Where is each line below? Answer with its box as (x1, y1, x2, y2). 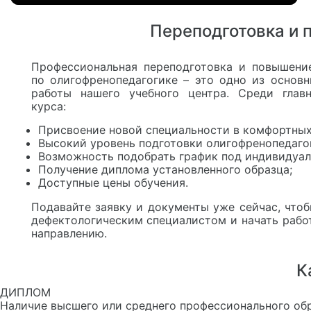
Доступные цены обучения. (38, 175, 188, 190)
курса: (31, 99, 66, 113)
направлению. (31, 226, 107, 240)
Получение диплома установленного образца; (38, 162, 292, 176)
